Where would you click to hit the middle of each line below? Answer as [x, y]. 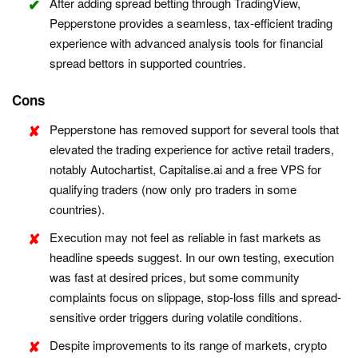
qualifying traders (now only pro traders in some [173, 189]
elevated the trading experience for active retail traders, [192, 149]
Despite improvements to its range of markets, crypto [188, 345]
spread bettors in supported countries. [148, 63]
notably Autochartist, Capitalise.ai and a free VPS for [185, 169]
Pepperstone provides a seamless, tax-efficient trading [191, 23]
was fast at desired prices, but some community [175, 277]
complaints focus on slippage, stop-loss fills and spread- [195, 297]
